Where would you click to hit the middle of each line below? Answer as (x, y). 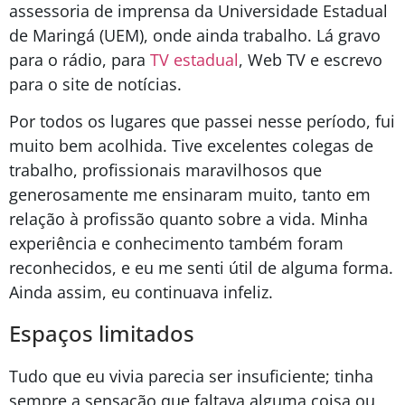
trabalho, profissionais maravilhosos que (165, 170)
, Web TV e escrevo (311, 59)
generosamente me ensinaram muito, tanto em (190, 194)
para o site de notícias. (98, 84)
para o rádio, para (80, 59)
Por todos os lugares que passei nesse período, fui (202, 121)
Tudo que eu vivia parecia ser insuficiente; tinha (191, 377)
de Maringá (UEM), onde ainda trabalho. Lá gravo (195, 35)
